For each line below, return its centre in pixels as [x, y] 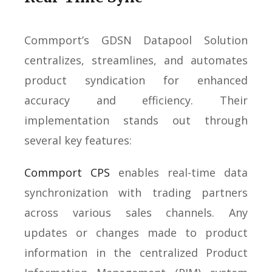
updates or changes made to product [136, 232]
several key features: [78, 140]
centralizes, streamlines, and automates [136, 60]
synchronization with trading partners [136, 192]
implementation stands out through [136, 120]
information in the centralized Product [136, 252]
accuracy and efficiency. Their [136, 100]
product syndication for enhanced [136, 80]
